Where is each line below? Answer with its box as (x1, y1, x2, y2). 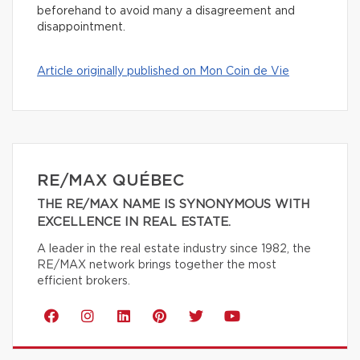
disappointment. (37, 22, 125, 34)
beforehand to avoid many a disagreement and (37, 6, 295, 18)
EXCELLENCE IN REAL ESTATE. (37, 216, 231, 229)
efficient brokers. (37, 276, 130, 288)
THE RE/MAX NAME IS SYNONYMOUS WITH (37, 198, 309, 211)
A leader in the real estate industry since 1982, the (37, 243, 311, 256)
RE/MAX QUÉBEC (37, 173, 184, 190)
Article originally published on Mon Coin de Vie (37, 66, 289, 78)
